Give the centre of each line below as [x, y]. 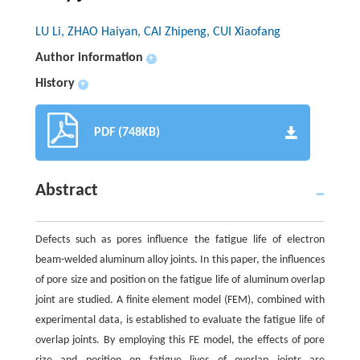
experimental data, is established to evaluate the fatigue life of [180, 320]
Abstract [66, 190]
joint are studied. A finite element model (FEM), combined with [180, 300]
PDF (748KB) [127, 132]
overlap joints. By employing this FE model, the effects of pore [180, 340]
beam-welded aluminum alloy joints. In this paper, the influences [180, 260]
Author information [89, 57]
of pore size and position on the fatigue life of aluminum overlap [180, 280]
